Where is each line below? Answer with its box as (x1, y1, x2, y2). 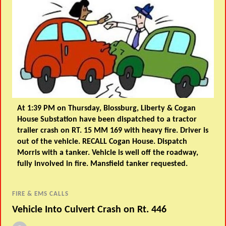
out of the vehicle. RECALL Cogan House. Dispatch (17, 137, 188, 146)
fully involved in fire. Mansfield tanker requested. (17, 159, 188, 168)
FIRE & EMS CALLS (12, 191, 69, 198)
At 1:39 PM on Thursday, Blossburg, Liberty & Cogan (17, 104, 196, 112)
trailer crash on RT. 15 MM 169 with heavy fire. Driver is (17, 126, 209, 135)
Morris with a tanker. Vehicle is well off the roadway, (17, 148, 199, 157)
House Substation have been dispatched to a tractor (17, 115, 197, 124)
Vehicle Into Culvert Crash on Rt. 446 (12, 204, 167, 215)
